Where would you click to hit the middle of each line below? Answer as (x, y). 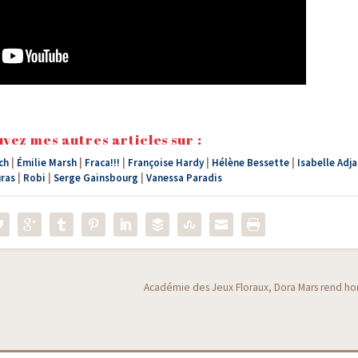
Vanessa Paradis (184, 178)
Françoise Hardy (165, 163)
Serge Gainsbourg (95, 178)
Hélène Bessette (250, 163)
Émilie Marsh (46, 163)
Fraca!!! (102, 163)
